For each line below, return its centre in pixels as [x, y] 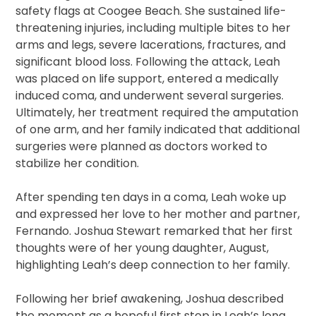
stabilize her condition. [78, 164]
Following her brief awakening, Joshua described [150, 299]
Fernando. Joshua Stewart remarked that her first [154, 231]
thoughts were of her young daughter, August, [142, 248]
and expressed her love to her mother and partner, [158, 214]
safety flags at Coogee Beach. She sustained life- [151, 11]
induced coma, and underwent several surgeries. [150, 96]
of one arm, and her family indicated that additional [158, 130]
